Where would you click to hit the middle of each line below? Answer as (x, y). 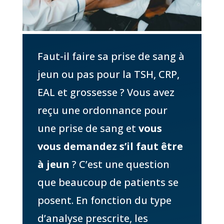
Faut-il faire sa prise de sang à (111, 56)
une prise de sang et (88, 128)
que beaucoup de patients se (108, 182)
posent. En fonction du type (104, 200)
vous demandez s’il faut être (110, 146)
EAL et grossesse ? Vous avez (106, 92)
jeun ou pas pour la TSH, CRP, (108, 74)
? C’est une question (119, 164)
